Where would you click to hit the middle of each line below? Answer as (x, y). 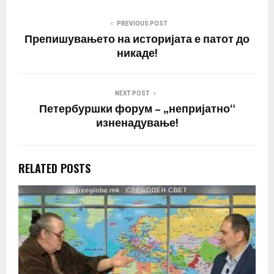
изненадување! (137, 124)
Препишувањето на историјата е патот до (137, 40)
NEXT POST (132, 94)
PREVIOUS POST (142, 24)
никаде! (137, 54)
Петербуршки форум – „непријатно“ (137, 110)
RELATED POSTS (54, 168)
